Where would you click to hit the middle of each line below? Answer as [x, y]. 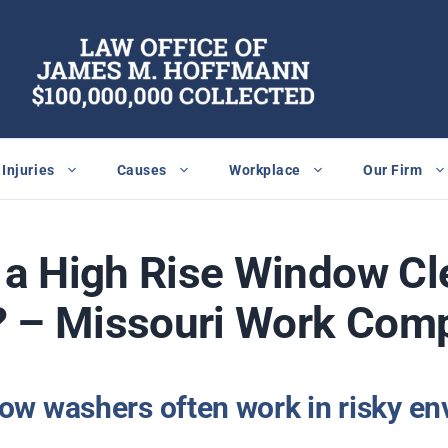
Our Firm [393, 169]
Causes [142, 169]
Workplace [265, 169]
